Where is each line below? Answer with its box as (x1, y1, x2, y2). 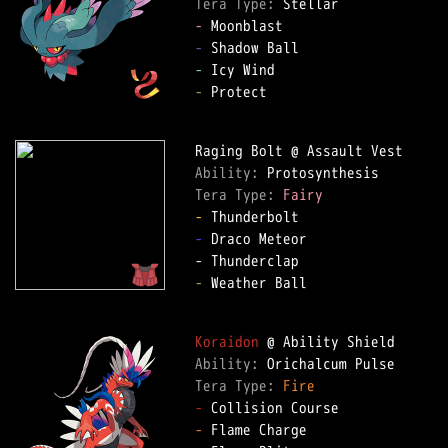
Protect (203, 81, 267, 102)
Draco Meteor (203, 228, 307, 249)
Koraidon (195, 331, 259, 352)
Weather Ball (203, 272, 307, 293)
